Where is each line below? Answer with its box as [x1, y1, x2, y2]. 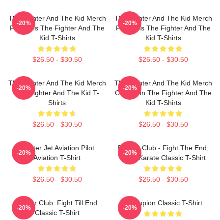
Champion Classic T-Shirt [124, 199, 202, 207]
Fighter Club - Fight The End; [117, 144, 209, 152]
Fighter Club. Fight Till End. [15, 199, 99, 207]
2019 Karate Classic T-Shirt [120, 154, 206, 162]
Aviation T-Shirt [33, 154, 81, 162]
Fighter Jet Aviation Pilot [20, 144, 94, 152]
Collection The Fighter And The [114, 89, 212, 97]
